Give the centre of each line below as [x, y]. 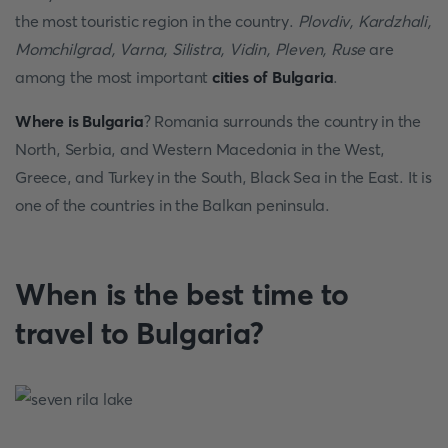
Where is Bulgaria [79, 121]
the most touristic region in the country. [156, 21]
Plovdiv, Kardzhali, [364, 21]
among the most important [114, 77]
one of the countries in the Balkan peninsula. [172, 205]
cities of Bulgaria [273, 77]
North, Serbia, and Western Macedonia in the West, [200, 149]
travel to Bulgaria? [139, 333]
